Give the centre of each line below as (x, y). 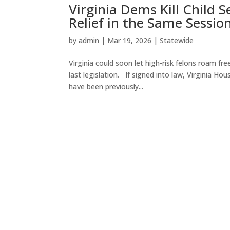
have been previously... (106, 87)
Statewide (177, 41)
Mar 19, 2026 (130, 41)
